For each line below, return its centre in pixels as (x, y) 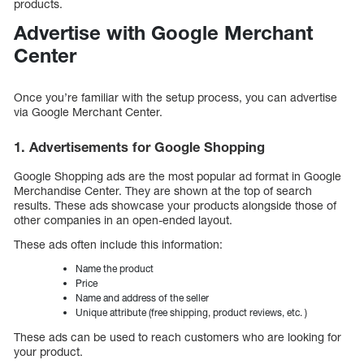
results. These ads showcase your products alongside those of (175, 205)
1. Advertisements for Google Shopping (139, 147)
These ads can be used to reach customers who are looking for (178, 336)
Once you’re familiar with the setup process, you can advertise (175, 97)
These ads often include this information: (118, 244)
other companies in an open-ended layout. (123, 219)
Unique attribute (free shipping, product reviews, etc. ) (191, 312)
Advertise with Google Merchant (163, 33)
